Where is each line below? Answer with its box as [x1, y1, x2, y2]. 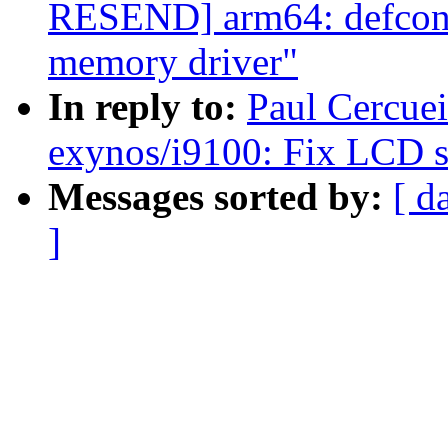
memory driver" [48, 40, 298, 84]
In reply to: [48, 85, 247, 129]
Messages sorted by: [48, 175, 393, 219]
